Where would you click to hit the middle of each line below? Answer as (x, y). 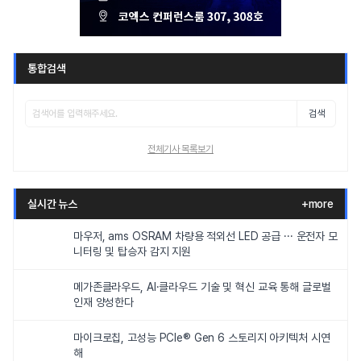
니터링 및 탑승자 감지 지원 (133, 252)
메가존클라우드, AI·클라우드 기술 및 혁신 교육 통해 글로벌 (202, 287)
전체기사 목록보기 (180, 149)
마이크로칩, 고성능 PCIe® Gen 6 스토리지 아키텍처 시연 (202, 338)
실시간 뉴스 (53, 204)
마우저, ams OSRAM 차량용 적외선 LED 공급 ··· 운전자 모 (205, 237)
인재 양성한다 (104, 303)
